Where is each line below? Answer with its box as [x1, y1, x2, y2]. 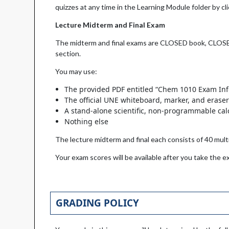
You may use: [55, 67, 98, 76]
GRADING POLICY [55, 196, 139, 210]
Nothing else [64, 117, 109, 127]
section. [55, 49, 84, 58]
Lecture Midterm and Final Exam [55, 20, 166, 30]
